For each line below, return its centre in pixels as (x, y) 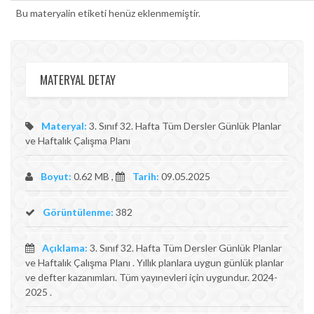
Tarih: (146, 176)
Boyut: (56, 176)
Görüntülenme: (77, 212)
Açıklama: (65, 248)
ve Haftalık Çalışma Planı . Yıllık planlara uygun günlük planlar (155, 262)
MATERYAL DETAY (78, 80)
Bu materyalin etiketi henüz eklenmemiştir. (108, 13)
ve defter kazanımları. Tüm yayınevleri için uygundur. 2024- (151, 277)
